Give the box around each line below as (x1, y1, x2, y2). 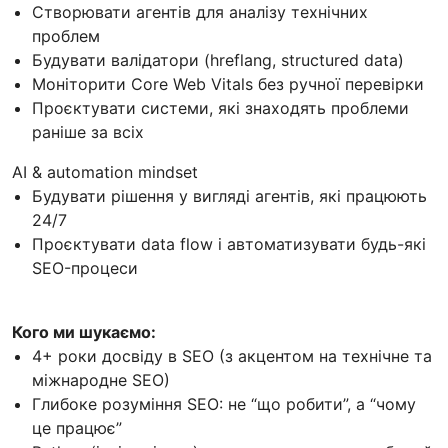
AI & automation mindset (12, 161, 198, 182)
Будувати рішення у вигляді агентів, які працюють (32, 185, 427, 206)
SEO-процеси (32, 257, 138, 278)
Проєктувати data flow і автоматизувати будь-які (32, 233, 426, 254)
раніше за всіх (32, 121, 144, 142)
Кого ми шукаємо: (12, 321, 156, 342)
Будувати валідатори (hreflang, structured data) (32, 49, 404, 70)
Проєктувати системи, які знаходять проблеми (32, 97, 409, 118)
